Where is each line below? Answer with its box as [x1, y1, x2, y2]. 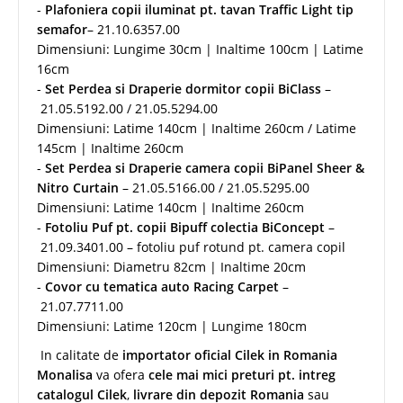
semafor [37, 20, 87, 38]
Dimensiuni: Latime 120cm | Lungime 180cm [37, 317, 307, 335]
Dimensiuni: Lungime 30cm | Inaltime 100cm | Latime [37, 40, 363, 58]
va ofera [93, 365, 148, 383]
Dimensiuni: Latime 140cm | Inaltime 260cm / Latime [37, 119, 356, 137]
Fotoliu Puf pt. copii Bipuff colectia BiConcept [45, 218, 325, 236]
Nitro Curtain [37, 178, 119, 196]
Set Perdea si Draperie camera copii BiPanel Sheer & [45, 158, 364, 176]
